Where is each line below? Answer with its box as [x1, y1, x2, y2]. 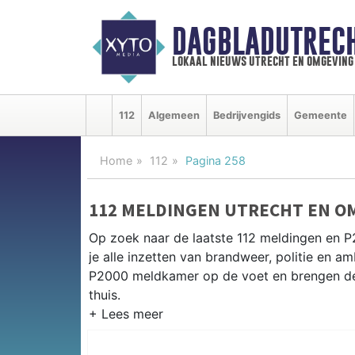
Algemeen [148, 109, 200, 121]
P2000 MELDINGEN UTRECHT [89, 316, 324, 340]
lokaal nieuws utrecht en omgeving [171, 53, 353, 69]
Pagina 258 [185, 153, 246, 167]
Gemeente [294, 109, 347, 121]
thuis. [89, 286, 120, 303]
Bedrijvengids [213, 109, 281, 121]
